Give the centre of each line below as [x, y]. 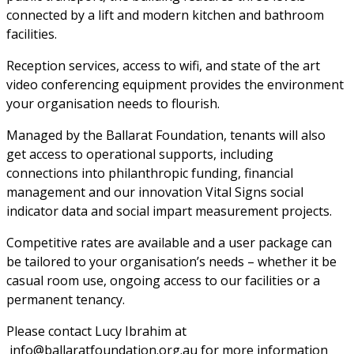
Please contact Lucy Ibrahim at [96, 331]
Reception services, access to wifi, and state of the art [163, 66]
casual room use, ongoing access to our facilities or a [163, 281]
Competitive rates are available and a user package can [169, 243]
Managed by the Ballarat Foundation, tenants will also [166, 136]
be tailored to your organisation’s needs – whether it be [171, 262]
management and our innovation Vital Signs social [155, 192]
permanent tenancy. [67, 300]
